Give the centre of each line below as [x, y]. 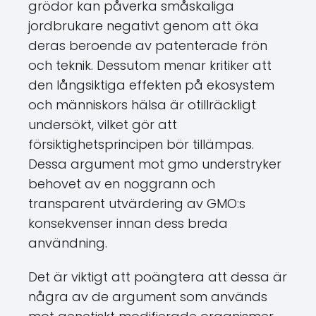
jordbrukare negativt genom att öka [144, 26]
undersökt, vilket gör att [103, 124]
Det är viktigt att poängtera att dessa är [158, 277]
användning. [68, 243]
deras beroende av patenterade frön [148, 45]
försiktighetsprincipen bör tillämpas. [141, 144]
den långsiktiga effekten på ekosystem [151, 85]
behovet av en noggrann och [122, 184]
